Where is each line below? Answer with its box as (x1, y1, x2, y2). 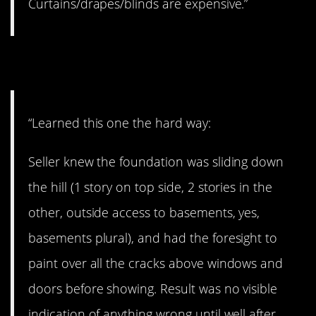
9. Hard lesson (11, 45, 184, 83)
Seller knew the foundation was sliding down (28, 152, 284, 170)
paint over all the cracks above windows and (28, 254, 284, 272)
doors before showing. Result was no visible (28, 279, 278, 297)
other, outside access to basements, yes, (28, 203, 260, 221)
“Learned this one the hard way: (28, 114, 211, 132)
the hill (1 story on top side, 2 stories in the (28, 178, 273, 195)
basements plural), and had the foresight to (28, 229, 278, 246)
